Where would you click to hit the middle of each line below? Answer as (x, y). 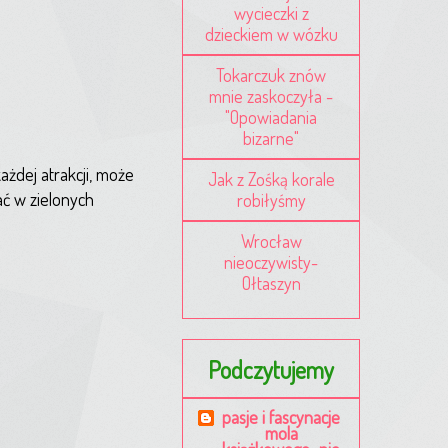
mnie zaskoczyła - (271, 95)
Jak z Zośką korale (271, 178)
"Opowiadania (271, 116)
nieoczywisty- (271, 261)
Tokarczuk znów (271, 74)
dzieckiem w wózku (271, 33)
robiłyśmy (271, 199)
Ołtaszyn (271, 282)
